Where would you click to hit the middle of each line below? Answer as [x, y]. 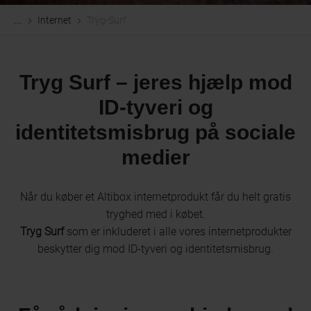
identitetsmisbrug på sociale [155, 132]
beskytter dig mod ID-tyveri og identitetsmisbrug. [155, 249]
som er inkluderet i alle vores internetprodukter [177, 232]
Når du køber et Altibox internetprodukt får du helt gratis [155, 197]
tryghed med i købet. [155, 214]
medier [155, 157]
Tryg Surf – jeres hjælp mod [155, 82]
